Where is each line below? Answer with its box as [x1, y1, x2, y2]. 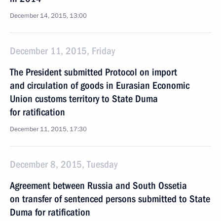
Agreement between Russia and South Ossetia [10, 180, 187, 191]
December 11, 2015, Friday [10, 45, 115, 57]
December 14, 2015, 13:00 [10, 11, 87, 20]
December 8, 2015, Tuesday [10, 158, 117, 170]
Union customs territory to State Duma [10, 93, 158, 105]
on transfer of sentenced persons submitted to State [10, 193, 210, 205]
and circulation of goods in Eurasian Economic [10, 79, 189, 91]
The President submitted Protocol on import [10, 66, 177, 78]
